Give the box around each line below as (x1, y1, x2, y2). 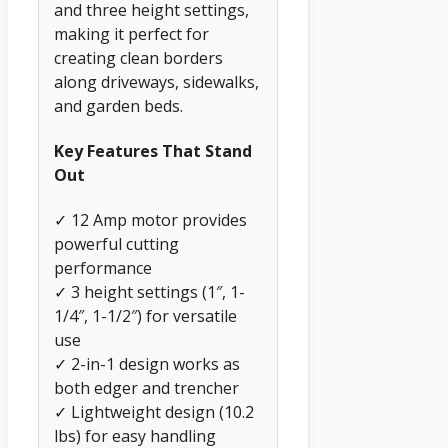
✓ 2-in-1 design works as (54, 353, 240, 376)
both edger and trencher (54, 377, 239, 400)
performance (54, 257, 152, 280)
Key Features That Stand (54, 140, 252, 163)
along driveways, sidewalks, (54, 70, 259, 93)
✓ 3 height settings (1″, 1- (54, 281, 245, 304)
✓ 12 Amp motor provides (54, 209, 247, 232)
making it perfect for (54, 22, 209, 45)
